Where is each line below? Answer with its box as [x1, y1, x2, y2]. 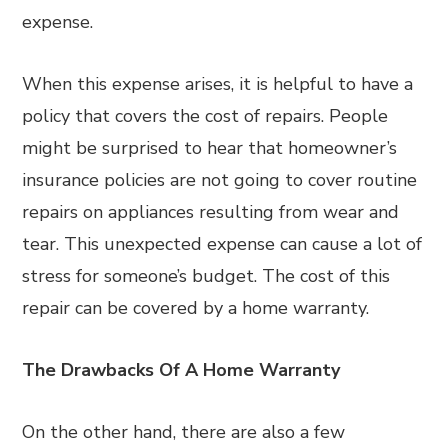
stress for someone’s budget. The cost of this [22, 264, 391, 288]
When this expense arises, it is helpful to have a [22, 72, 414, 96]
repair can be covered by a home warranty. [22, 296, 370, 320]
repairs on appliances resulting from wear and [22, 200, 400, 224]
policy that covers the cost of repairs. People [22, 104, 389, 128]
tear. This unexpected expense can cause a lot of [22, 232, 423, 256]
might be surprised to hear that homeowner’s [22, 136, 398, 160]
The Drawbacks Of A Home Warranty [22, 358, 341, 382]
